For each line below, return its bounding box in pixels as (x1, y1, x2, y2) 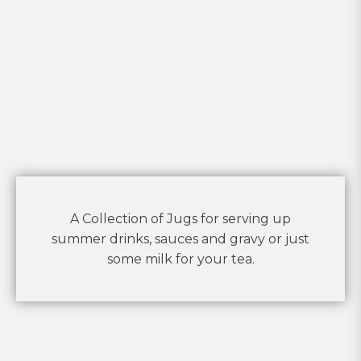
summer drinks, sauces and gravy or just (52, 231, 309, 247)
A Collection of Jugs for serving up (70, 211, 291, 226)
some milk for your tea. (106, 251, 255, 267)
